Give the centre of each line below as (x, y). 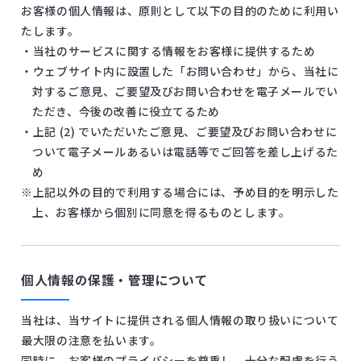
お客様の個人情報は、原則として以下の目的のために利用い (180, 11)
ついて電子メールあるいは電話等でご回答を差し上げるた (185, 152)
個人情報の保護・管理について (115, 280)
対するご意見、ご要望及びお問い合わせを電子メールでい (185, 91)
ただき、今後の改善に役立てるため (126, 112)
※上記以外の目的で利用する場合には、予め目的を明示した (180, 192)
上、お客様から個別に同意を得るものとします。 (162, 212)
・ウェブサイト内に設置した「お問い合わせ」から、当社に (180, 71)
